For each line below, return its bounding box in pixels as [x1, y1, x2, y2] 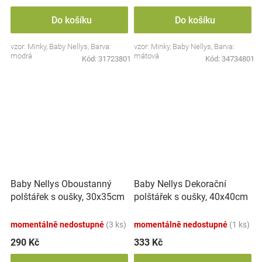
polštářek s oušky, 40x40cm [134, 191, 248, 202]
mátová [134, 51, 159, 60]
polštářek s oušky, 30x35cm [11, 191, 125, 202]
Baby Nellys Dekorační [134, 178, 226, 189]
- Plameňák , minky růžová [11, 204, 119, 215]
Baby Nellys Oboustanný [11, 178, 112, 189]
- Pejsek [134, 204, 166, 215]
